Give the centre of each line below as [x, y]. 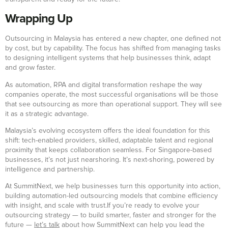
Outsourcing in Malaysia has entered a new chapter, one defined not [113, 39]
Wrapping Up [39, 19]
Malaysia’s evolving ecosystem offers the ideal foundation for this [108, 131]
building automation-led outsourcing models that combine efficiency [111, 196]
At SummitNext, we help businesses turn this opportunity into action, [113, 187]
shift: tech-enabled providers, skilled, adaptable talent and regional [109, 141]
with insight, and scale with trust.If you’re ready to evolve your [102, 206]
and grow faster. [30, 68]
